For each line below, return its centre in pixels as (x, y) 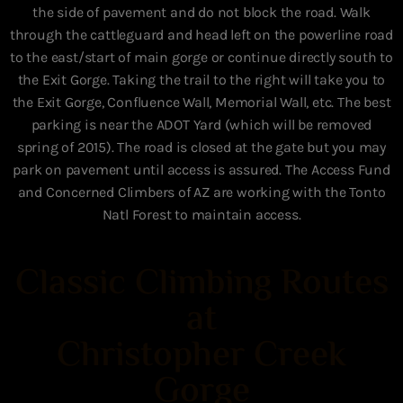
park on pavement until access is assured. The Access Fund (201, 170)
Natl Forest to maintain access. (201, 215)
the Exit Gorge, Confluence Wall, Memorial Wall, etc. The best (201, 103)
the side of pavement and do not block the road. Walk (201, 13)
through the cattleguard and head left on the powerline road (201, 35)
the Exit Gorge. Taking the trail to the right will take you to (201, 80)
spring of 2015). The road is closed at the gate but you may (201, 148)
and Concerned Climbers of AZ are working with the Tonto (201, 193)
